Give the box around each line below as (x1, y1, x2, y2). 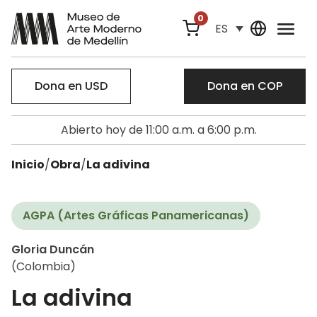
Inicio (11, 156, 45, 173)
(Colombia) (11, 258, 76, 275)
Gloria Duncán (11, 241, 94, 258)
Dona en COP (207, 78, 282, 94)
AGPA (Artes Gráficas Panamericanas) (23, 207, 249, 224)
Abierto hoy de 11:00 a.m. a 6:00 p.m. (60, 122, 257, 138)
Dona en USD (35, 78, 108, 94)
